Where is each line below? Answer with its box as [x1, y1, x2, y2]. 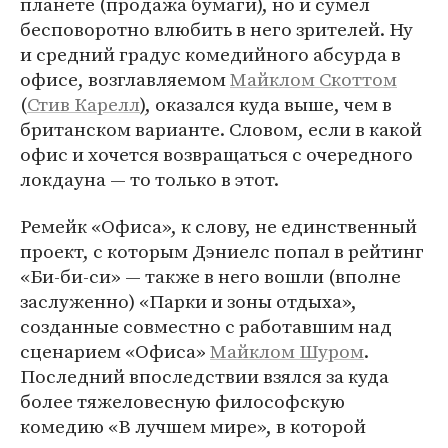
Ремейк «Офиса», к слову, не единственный [20, 213, 417, 239]
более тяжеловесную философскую [20, 388, 345, 414]
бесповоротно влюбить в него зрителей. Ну [20, 16, 413, 42]
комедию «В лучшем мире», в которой [20, 413, 366, 439]
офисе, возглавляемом [20, 66, 230, 92]
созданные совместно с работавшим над [20, 313, 392, 339]
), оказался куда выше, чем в [140, 91, 392, 117]
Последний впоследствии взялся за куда [20, 363, 389, 389]
